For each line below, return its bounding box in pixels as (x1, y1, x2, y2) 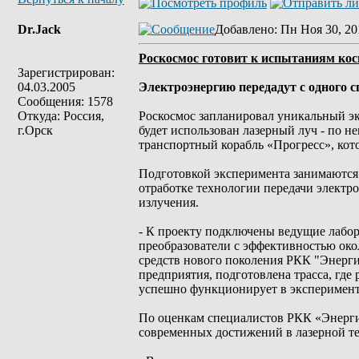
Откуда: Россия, (18, 109, 104, 123)
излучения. (139, 196, 199, 209)
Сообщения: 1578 (18, 95, 113, 108)
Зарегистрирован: (18, 66, 115, 79)
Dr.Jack (18, 22, 61, 36)
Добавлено (215, 22, 274, 36)
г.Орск (18, 123, 53, 137)
